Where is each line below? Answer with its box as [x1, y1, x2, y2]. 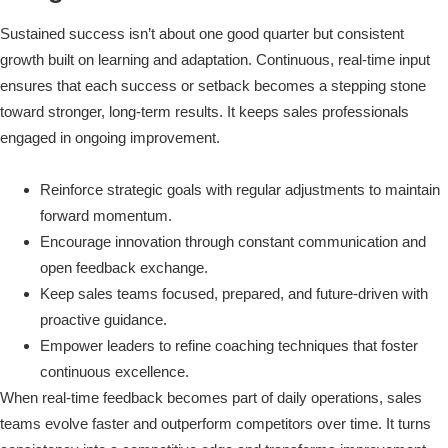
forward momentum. [40, 207, 172, 225]
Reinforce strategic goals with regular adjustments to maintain [40, 181, 440, 199]
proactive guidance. [40, 311, 167, 329]
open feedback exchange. [40, 259, 208, 277]
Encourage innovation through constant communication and [40, 233, 426, 251]
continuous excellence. [40, 363, 189, 381]
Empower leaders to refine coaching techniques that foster [40, 337, 418, 355]
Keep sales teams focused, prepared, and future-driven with [40, 285, 428, 303]
